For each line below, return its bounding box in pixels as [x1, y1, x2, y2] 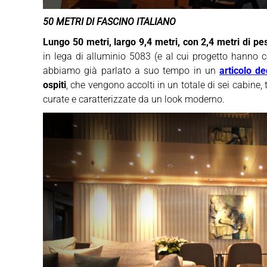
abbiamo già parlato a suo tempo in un [43, 65, 219, 77]
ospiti [43, 79, 66, 91]
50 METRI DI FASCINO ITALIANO [43, 16, 176, 28]
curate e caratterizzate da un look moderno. [43, 94, 225, 105]
